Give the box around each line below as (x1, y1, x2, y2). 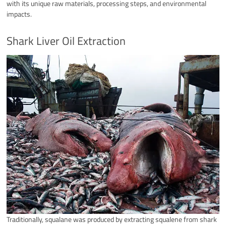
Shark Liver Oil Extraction (7, 32, 126, 49)
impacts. (7, 8, 32, 19)
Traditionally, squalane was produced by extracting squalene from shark (7, 214, 217, 225)
